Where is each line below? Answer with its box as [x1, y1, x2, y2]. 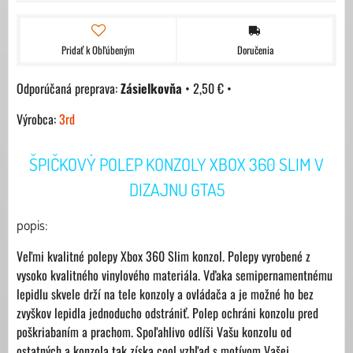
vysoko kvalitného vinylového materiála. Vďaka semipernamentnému [17, 266, 333, 284]
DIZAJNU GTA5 [128, 179, 225, 200]
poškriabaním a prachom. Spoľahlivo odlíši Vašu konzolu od [17, 322, 292, 341]
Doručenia [236, 43, 273, 58]
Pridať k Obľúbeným [61, 43, 135, 58]
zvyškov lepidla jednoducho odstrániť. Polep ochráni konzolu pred [17, 303, 318, 322]
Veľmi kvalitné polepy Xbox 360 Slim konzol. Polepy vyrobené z [17, 247, 310, 266]
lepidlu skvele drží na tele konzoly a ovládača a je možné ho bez [17, 284, 314, 303]
